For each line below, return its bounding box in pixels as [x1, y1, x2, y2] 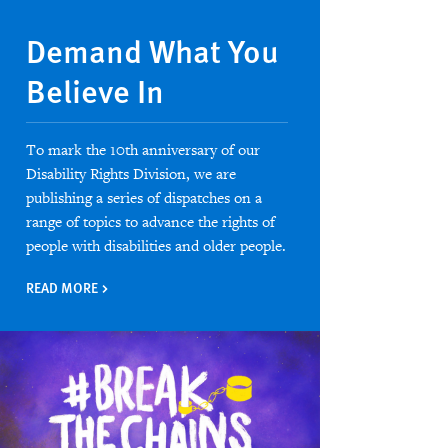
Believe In [25, 66, 164, 113]
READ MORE [25, 276, 101, 297]
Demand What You [25, 26, 279, 73]
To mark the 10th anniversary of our [25, 140, 260, 160]
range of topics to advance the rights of [25, 212, 275, 232]
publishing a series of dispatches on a [25, 188, 262, 208]
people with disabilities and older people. [25, 236, 286, 256]
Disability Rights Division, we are [25, 164, 236, 184]
